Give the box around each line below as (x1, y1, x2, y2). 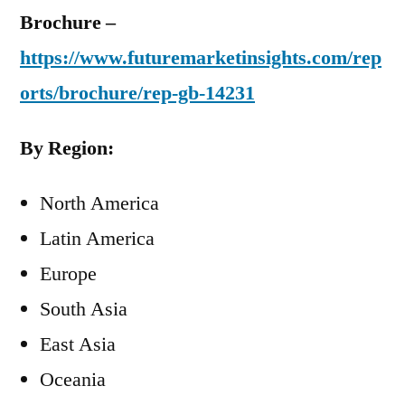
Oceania (40, 367, 106, 392)
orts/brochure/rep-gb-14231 (20, 80, 255, 106)
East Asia (40, 332, 116, 357)
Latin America (40, 226, 155, 251)
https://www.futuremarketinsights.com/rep (20, 45, 381, 71)
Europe (40, 261, 97, 287)
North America (40, 191, 159, 216)
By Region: (20, 136, 114, 161)
